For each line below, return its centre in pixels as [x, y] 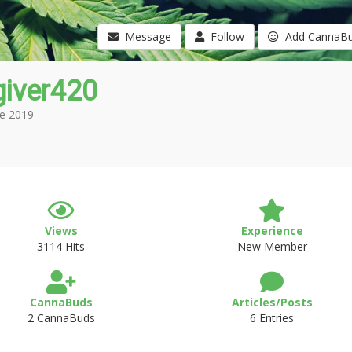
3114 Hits [61, 246]
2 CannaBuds [61, 318]
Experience [272, 231]
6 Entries [272, 318]
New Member [272, 246]
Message [145, 37]
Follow [224, 37]
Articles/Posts [272, 302]
